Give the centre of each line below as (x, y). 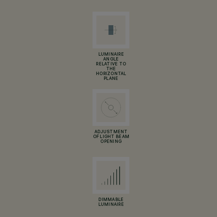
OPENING (111, 142)
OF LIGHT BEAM (111, 137)
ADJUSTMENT (111, 132)
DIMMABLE (111, 200)
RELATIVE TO (111, 64)
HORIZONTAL (111, 74)
